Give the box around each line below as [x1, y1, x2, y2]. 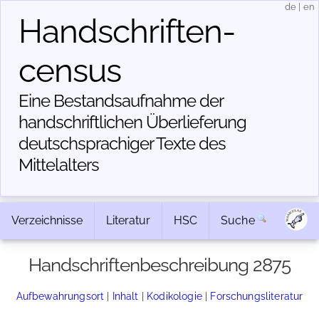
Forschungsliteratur [210, 290, 303, 302]
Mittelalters [19, 155, 99, 175]
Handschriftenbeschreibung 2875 [28, 254, 291, 276]
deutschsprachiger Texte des [19, 133, 226, 154]
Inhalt [112, 290, 139, 302]
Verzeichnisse [11, 214, 83, 227]
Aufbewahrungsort [16, 290, 105, 302]
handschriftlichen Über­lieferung [19, 112, 246, 132]
